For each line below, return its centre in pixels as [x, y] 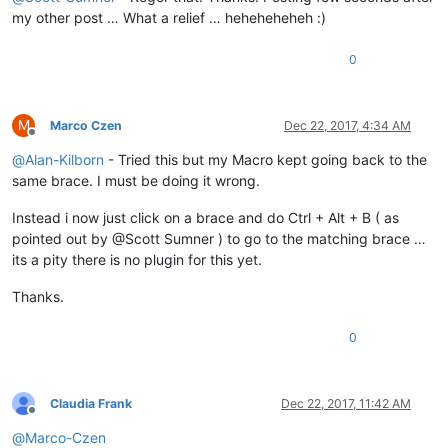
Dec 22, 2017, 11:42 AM [346, 403]
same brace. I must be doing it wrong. [136, 180]
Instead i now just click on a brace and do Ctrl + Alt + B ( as [205, 217]
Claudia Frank [91, 403]
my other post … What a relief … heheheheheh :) [169, 17]
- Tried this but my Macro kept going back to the [265, 159]
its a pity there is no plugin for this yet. [137, 259]
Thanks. [38, 296]
